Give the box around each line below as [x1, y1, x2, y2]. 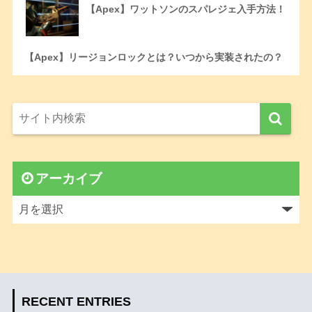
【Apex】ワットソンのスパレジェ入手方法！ [85, 3, 286, 15]
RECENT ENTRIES [21, 294, 131, 309]
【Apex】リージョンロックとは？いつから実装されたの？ [24, 52, 283, 63]
